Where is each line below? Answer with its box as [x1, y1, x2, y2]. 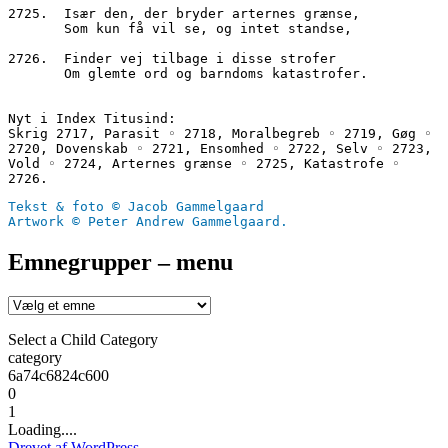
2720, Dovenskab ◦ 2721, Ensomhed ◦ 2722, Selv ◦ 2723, [8, 140, 432, 156]
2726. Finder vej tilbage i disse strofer [8, 50, 336, 66]
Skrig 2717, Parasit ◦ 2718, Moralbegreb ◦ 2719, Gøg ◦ [8, 125, 432, 141]
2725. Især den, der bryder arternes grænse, [8, 5, 360, 21]
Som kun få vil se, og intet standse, [64, 20, 352, 36]
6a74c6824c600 [8, 366, 109, 384]
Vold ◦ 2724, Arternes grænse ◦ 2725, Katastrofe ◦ [8, 155, 400, 171]
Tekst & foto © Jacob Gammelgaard [8, 198, 264, 214]
